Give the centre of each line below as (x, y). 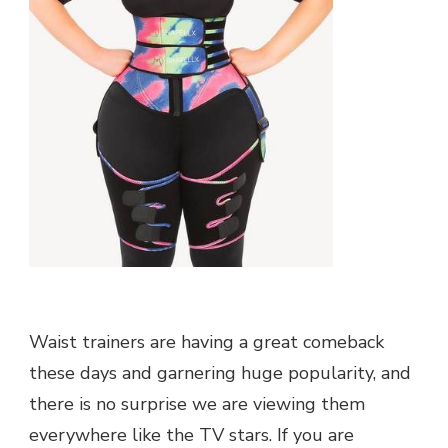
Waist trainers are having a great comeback (206, 341)
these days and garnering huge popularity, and (220, 372)
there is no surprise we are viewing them (197, 403)
